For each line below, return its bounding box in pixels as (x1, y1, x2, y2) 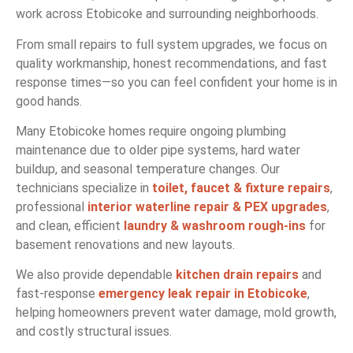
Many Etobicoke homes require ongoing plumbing (16, 123, 286, 139)
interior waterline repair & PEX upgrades (87, 199, 327, 214)
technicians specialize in (16, 180, 152, 195)
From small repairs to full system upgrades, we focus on (16, 36, 327, 52)
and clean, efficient (16, 217, 121, 233)
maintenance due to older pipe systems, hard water (16, 142, 300, 158)
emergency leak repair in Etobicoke (98, 286, 307, 302)
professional (16, 199, 87, 214)
